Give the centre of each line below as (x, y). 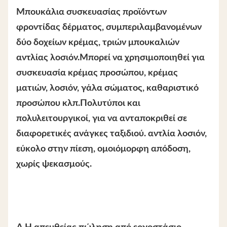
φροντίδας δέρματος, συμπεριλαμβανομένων (109, 27)
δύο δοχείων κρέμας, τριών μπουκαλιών (98, 43)
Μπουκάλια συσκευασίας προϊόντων (91, 12)
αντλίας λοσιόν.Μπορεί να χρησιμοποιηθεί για (110, 58)
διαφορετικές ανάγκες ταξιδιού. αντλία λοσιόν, (111, 134)
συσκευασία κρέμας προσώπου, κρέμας (97, 73)
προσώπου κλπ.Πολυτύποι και (78, 103)
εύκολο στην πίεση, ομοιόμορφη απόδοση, (103, 149)
